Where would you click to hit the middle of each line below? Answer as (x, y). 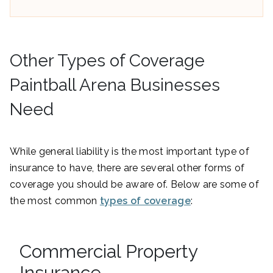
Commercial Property (108, 251)
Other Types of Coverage (107, 60)
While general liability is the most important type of (129, 151)
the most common (55, 200)
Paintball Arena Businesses (115, 85)
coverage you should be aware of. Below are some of (134, 184)
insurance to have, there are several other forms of (127, 168)
